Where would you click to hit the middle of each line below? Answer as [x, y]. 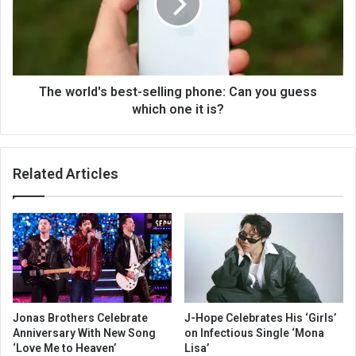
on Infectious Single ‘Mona [254, 333]
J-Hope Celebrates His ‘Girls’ [260, 318]
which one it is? [178, 110]
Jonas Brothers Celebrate [80, 318]
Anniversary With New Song [84, 333]
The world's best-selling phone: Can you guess [178, 92]
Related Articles [66, 174]
